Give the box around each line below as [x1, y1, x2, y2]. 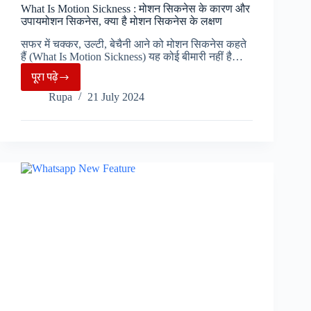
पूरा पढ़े [31, 68, 58, 86]
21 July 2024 [87, 91, 144, 103]
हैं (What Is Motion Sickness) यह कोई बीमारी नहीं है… [21, 51, 243, 63]
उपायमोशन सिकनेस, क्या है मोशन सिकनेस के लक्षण [21, 15, 222, 28]
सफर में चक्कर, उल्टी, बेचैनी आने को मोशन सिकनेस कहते [21, 38, 246, 51]
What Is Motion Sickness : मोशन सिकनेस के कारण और [21, 3, 250, 15]
